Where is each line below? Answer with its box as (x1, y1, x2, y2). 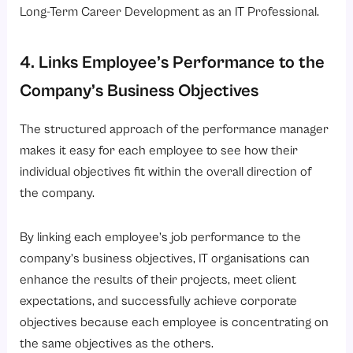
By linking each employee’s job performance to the (20, 229, 302, 245)
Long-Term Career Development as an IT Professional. (20, 5, 320, 20)
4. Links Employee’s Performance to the (20, 53, 325, 73)
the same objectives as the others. (20, 336, 214, 351)
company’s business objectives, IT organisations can (20, 251, 310, 266)
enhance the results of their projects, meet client (20, 272, 297, 288)
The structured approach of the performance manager (20, 121, 329, 137)
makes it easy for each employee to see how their (20, 143, 299, 158)
